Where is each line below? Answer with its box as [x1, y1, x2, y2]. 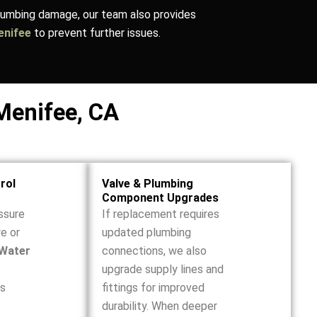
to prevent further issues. [31, 26, 161, 40]
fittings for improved [101, 281, 204, 294]
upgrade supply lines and [101, 263, 224, 276]
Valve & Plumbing [101, 177, 193, 190]
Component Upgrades [101, 191, 219, 204]
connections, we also [101, 244, 207, 258]
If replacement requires [101, 207, 219, 221]
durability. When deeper [101, 299, 217, 313]
